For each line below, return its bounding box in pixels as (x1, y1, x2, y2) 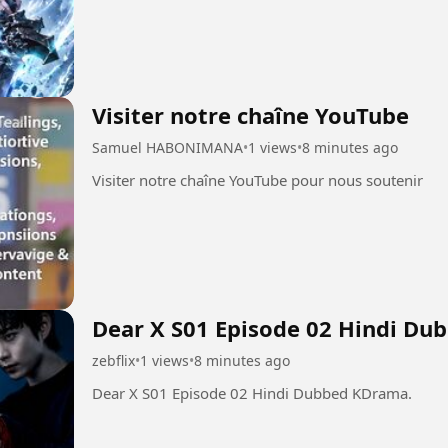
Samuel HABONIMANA (92, 137, 243, 157)
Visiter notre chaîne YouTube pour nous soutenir (92, 169, 423, 190)
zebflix (92, 351, 135, 371)
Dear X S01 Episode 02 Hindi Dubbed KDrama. (92, 383, 412, 404)
